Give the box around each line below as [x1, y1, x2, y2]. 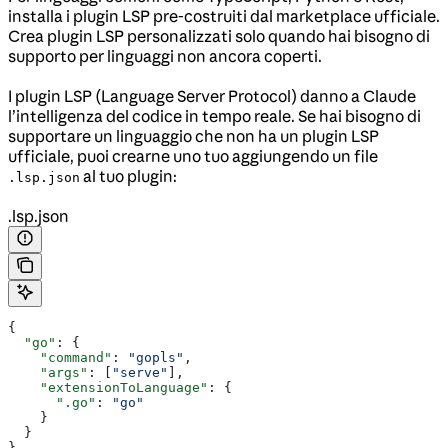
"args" [8, 364, 88, 380]
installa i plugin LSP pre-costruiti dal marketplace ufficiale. [8, 5, 440, 26]
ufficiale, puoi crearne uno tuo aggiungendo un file [8, 145, 378, 166]
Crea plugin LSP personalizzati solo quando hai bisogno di [8, 25, 430, 46]
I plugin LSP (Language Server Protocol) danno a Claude [8, 85, 416, 106]
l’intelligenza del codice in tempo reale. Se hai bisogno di [8, 105, 421, 126]
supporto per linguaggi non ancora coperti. [8, 45, 322, 66]
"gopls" [128, 349, 184, 365]
